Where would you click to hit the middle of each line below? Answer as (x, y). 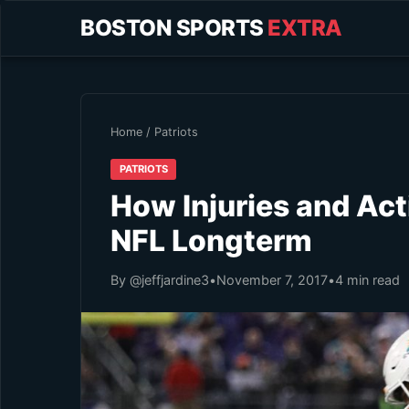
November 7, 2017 (272, 279)
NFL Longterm (211, 240)
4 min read (367, 279)
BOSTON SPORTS (174, 28)
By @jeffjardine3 (160, 279)
